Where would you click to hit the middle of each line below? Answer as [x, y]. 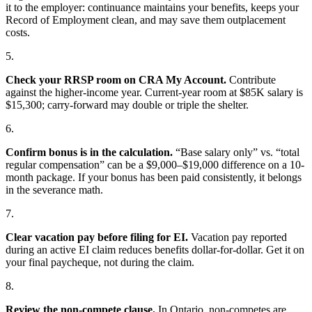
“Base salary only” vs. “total [236, 152]
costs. [18, 32]
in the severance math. [54, 189]
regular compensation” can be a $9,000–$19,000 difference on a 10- [155, 164]
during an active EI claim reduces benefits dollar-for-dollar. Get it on [155, 249]
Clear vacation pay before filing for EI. [97, 237]
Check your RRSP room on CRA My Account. [116, 79]
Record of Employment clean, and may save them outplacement [146, 19]
